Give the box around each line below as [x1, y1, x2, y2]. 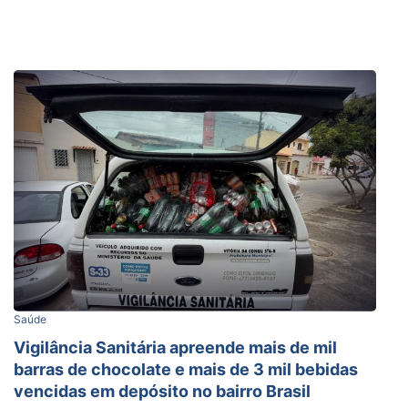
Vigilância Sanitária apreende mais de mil [14, 337, 337, 357]
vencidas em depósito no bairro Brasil [14, 381, 311, 401]
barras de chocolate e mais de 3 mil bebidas [14, 359, 358, 379]
